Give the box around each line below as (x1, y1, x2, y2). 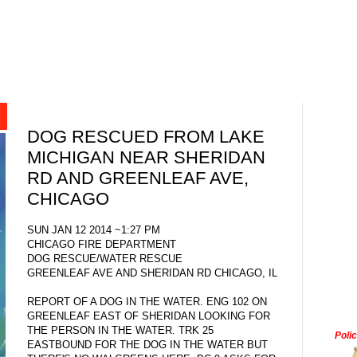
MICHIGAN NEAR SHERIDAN (27, 147, 265, 168)
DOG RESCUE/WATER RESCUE (27, 252, 182, 265)
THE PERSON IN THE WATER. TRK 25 (27, 324, 214, 336)
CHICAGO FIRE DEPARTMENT (27, 237, 176, 250)
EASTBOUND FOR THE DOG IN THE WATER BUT (27, 338, 268, 351)
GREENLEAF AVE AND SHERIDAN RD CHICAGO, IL (27, 266, 277, 279)
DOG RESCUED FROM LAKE (27, 127, 265, 147)
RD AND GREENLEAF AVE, (27, 168, 249, 189)
